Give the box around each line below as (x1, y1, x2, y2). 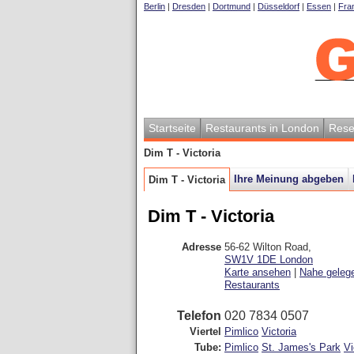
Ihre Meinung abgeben (234, 173, 344, 185)
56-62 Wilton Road (224, 241, 308, 253)
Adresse (182, 241, 221, 253)
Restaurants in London (205, 122, 319, 134)
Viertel (190, 326, 221, 337)
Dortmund (213, 2, 250, 11)
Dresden (172, 2, 205, 11)
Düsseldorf (258, 2, 299, 11)
